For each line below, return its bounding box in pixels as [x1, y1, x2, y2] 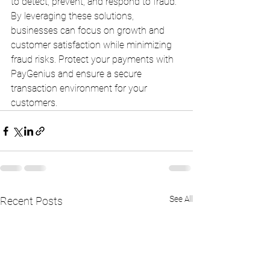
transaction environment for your [11, 83, 149, 95]
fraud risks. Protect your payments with [11, 54, 176, 66]
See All [169, 194, 193, 204]
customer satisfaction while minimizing [11, 39, 174, 51]
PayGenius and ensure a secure [11, 68, 144, 80]
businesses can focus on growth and [11, 25, 167, 37]
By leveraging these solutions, [11, 10, 136, 22]
